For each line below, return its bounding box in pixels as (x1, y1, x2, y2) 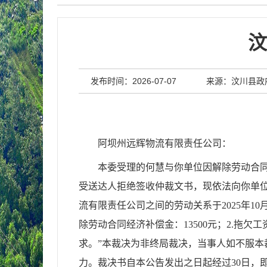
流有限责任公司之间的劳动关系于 (78, 200, 222, 210)
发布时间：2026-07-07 (90, 76, 176, 86)
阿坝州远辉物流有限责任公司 (97, 138, 222, 148)
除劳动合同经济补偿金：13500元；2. (78, 219, 234, 229)
